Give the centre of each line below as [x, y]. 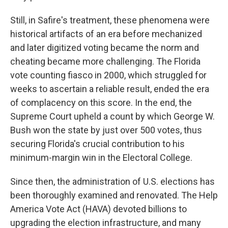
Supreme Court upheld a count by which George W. [112, 116]
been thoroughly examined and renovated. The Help [114, 195]
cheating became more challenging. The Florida [105, 61]
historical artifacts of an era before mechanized [106, 34]
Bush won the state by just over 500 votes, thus [106, 130]
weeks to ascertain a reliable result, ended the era [110, 89]
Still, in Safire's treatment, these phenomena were [110, 20]
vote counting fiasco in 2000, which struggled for [108, 75]
